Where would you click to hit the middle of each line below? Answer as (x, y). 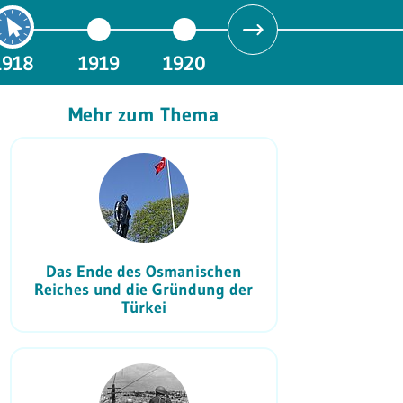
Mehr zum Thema (144, 114)
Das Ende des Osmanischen (143, 271)
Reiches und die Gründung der (144, 289)
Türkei (143, 307)
